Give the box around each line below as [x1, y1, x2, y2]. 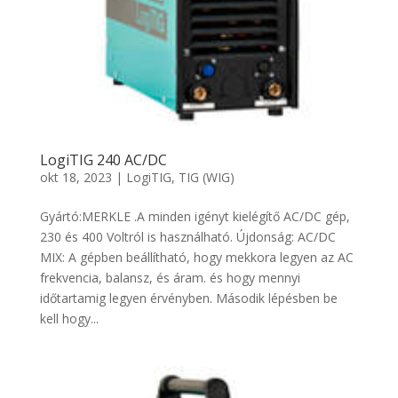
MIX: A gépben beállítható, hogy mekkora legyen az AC [39, 249, 354, 267]
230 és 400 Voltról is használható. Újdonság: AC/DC [39, 228, 336, 246]
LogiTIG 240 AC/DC [39, 150, 167, 171]
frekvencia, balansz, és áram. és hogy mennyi [39, 269, 300, 287]
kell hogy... [39, 310, 99, 328]
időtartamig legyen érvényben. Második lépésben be [39, 290, 338, 307]
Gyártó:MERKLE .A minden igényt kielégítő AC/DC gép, [39, 208, 350, 226]
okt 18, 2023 [39, 169, 112, 187]
